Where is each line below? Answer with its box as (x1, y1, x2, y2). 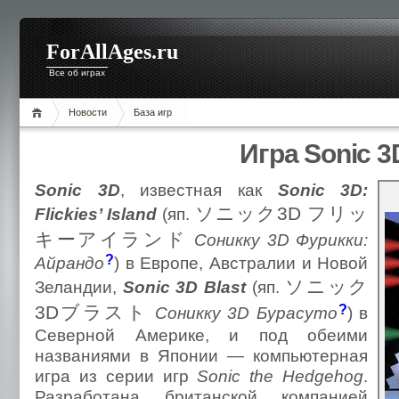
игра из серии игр (35, 366, 198, 386)
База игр (134, 107, 172, 118)
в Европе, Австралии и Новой (118, 253, 369, 273)
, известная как (119, 180, 278, 199)
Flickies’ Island (35, 204, 158, 224)
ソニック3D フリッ (195, 203, 369, 224)
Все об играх (49, 68, 105, 77)
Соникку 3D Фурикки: (193, 230, 369, 249)
